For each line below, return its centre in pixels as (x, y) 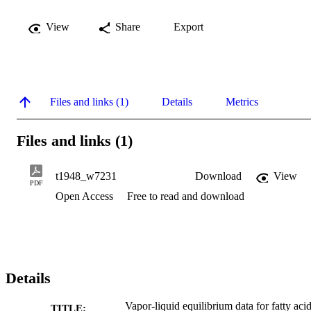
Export (188, 26)
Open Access (86, 196)
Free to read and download (186, 196)
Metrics (242, 101)
